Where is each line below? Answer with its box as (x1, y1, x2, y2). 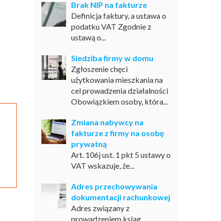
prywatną (71, 139, 107, 148)
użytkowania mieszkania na (71, 75, 163, 84)
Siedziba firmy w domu (71, 53, 153, 63)
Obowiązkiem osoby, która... (71, 97, 168, 106)
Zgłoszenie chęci (71, 64, 128, 74)
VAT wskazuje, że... (71, 161, 134, 170)
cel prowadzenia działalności (71, 86, 168, 95)
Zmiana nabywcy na (71, 117, 144, 127)
